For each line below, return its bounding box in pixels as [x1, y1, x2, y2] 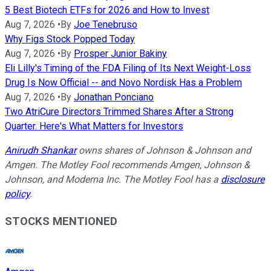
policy [5, 188, 30, 200]
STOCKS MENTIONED [5, 214, 117, 228]
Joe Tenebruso [74, 19, 137, 31]
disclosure [221, 174, 264, 186]
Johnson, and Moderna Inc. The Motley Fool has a [5, 174, 221, 186]
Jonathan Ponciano [74, 91, 154, 103]
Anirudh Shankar [5, 145, 76, 157]
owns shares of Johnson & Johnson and [76, 145, 251, 157]
